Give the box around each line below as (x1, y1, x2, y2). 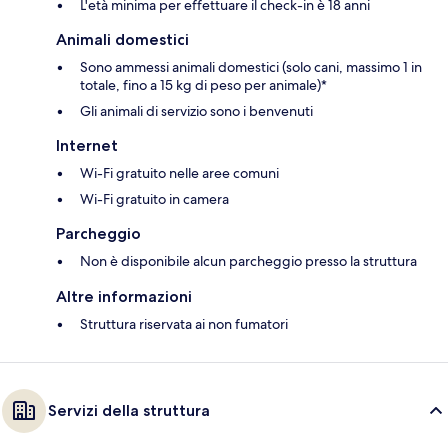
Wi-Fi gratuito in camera (80, 190, 229, 209)
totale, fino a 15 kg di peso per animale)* (80, 76, 327, 95)
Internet (56, 136, 118, 156)
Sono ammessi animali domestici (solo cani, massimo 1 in (80, 58, 422, 77)
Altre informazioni (56, 287, 192, 307)
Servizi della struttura (48, 401, 210, 421)
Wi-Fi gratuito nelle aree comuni (80, 164, 279, 183)
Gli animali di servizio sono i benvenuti (80, 102, 313, 121)
